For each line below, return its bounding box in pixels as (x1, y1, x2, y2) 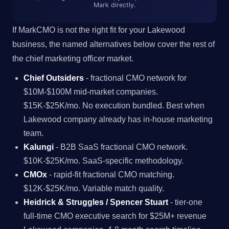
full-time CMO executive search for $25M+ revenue (24, 211, 207, 220)
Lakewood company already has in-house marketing (24, 114, 213, 124)
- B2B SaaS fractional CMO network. (54, 142, 188, 151)
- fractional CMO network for (84, 73, 187, 82)
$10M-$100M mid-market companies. (24, 87, 158, 96)
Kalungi (24, 142, 54, 151)
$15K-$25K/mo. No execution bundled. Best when (24, 101, 205, 110)
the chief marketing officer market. (12, 54, 133, 63)
